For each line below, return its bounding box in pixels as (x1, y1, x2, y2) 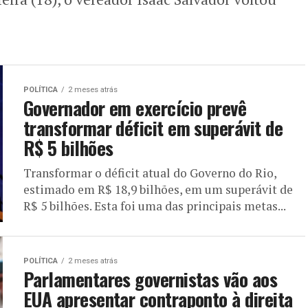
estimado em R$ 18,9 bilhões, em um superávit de (23, 181, 293, 197)
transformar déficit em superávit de (23, 113, 283, 142)
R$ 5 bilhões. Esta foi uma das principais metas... (23, 197, 286, 214)
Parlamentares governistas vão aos (23, 265, 278, 293)
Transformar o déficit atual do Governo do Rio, (23, 164, 276, 181)
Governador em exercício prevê (23, 93, 247, 122)
